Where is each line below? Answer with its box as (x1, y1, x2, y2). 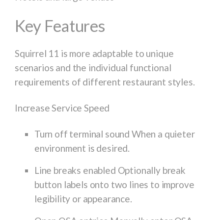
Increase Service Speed (15, 102, 110, 113)
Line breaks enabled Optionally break (34, 164, 186, 176)
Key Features (15, 15, 105, 35)
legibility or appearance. (34, 192, 132, 204)
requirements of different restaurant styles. (15, 76, 195, 87)
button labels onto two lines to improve (34, 178, 194, 190)
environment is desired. (34, 142, 130, 154)
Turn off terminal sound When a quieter (34, 128, 195, 139)
